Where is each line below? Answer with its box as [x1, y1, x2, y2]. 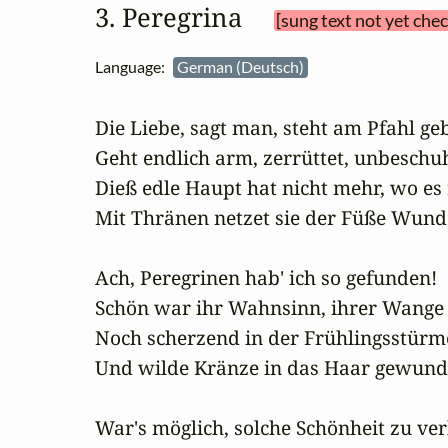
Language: [95, 57, 173, 77]
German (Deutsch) [177, 57, 307, 77]
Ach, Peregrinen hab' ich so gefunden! [95, 264, 437, 292]
